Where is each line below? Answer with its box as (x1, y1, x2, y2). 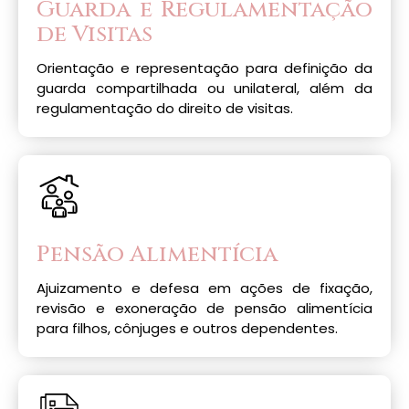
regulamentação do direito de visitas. (37, 99, 293, 118)
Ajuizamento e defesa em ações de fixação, (37, 278, 372, 298)
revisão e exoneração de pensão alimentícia (37, 299, 372, 318)
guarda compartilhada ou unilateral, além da (37, 79, 372, 98)
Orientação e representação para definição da (37, 58, 372, 78)
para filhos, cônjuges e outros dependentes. (37, 319, 338, 338)
